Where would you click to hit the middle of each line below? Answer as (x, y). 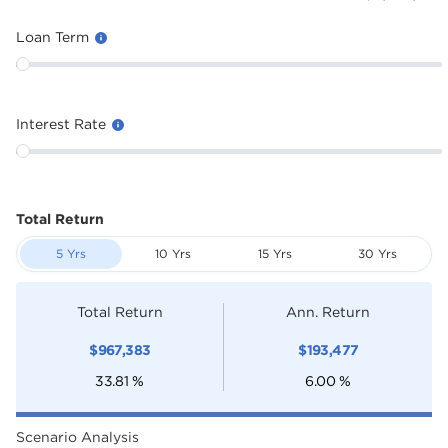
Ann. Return (328, 311)
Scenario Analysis (77, 436)
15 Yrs (275, 253)
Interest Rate (63, 123)
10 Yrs (173, 253)
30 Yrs (377, 253)
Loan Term (54, 36)
